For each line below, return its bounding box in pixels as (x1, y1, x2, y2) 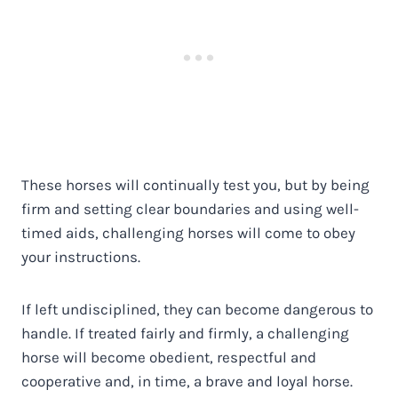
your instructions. (21, 247, 140, 266)
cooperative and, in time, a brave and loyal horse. (21, 371, 353, 390)
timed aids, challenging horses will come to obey (21, 223, 355, 242)
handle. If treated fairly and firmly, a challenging (21, 323, 349, 342)
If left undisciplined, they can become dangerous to (21, 299, 373, 318)
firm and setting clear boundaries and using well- (21, 199, 359, 218)
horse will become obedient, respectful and (21, 347, 316, 366)
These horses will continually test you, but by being (21, 175, 370, 194)
